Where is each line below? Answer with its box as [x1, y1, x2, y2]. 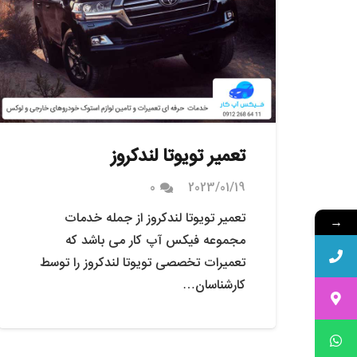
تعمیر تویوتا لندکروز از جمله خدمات [64, 208, 245, 230]
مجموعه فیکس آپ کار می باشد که [65, 230, 245, 253]
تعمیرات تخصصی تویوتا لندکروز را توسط [39, 253, 245, 275]
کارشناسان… [182, 275, 245, 297]
